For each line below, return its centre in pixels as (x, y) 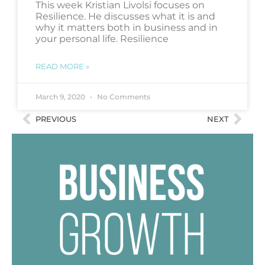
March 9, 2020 (61, 96)
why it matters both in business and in (127, 27)
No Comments (123, 96)
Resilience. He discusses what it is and (125, 16)
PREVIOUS (56, 119)
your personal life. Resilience (102, 38)
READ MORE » (62, 66)
